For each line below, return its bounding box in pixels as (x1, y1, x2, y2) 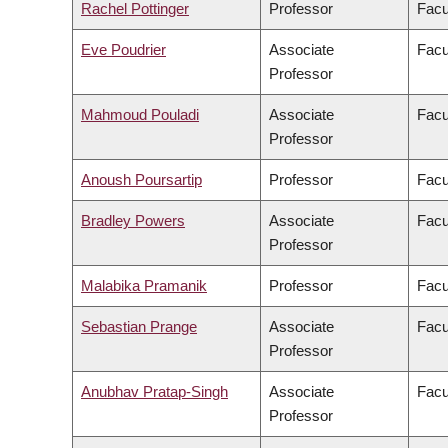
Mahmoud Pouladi (81, 106, 199, 124)
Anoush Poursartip (81, 171, 202, 189)
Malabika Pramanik (81, 277, 207, 295)
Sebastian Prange (81, 318, 197, 336)
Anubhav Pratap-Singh (81, 383, 228, 401)
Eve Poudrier (81, 41, 166, 59)
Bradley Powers (81, 212, 185, 230)
